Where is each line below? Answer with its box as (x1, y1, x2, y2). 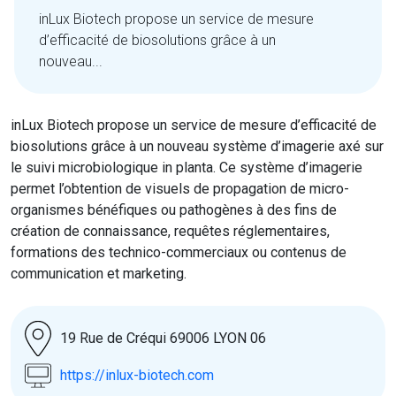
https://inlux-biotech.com (60, 366, 214, 384)
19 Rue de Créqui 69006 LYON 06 (60, 329, 266, 346)
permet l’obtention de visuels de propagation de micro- (11, 179, 349, 197)
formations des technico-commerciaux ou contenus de (11, 243, 346, 261)
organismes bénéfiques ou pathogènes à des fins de (11, 201, 337, 218)
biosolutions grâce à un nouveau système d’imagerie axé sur (11, 137, 384, 155)
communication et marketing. (11, 264, 187, 282)
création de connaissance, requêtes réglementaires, (11, 222, 330, 240)
